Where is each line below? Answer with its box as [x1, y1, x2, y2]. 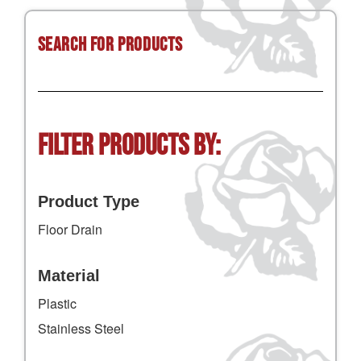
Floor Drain [37, 220, 102, 239]
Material [37, 267, 100, 285]
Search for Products [37, 33, 183, 57]
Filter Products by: [37, 129, 221, 164]
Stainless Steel [37, 319, 124, 338]
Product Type [37, 193, 139, 211]
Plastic [37, 294, 77, 313]
